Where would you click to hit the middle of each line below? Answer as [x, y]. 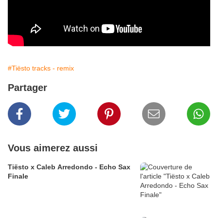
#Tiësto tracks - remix [41, 68]
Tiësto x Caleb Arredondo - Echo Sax [69, 167]
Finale [18, 176]
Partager [27, 88]
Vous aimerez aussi [53, 148]
